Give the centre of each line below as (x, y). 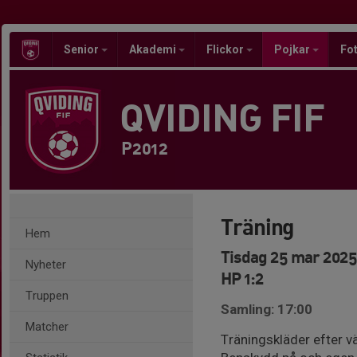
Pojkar (293, 49)
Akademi (154, 49)
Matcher (47, 327)
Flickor (226, 49)
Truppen (47, 296)
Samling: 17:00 (267, 309)
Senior (82, 49)
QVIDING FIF (222, 116)
